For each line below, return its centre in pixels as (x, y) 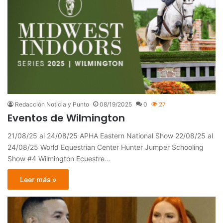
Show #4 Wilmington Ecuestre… (59, 159)
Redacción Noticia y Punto (52, 105)
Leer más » (38, 180)
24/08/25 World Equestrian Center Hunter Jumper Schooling (106, 147)
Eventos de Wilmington (66, 118)
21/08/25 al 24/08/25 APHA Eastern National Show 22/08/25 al (110, 136)
